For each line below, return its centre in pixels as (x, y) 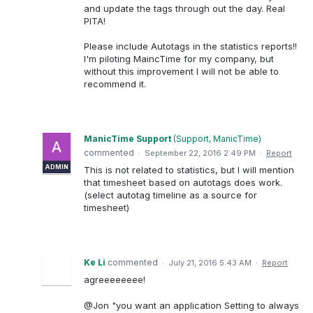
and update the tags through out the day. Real (184, 9)
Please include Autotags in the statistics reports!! (190, 46)
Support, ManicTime (217, 139)
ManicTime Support (128, 139)
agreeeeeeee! (115, 280)
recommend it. (115, 84)
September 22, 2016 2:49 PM (200, 153)
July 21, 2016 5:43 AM (210, 263)
